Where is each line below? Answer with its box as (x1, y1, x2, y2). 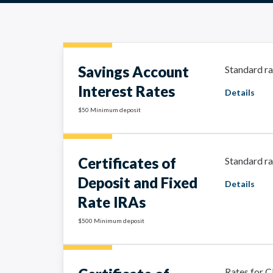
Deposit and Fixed (78, 174, 197, 191)
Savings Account (78, 63, 189, 80)
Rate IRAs (78, 193, 146, 211)
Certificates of (78, 154, 176, 172)
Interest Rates (78, 82, 175, 100)
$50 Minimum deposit (78, 106, 141, 113)
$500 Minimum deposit (78, 217, 144, 224)
